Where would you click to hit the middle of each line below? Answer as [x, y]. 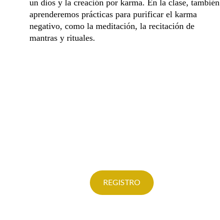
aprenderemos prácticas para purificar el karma [114, 14]
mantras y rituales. [62, 38]
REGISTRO [122, 182]
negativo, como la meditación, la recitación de [113, 26]
